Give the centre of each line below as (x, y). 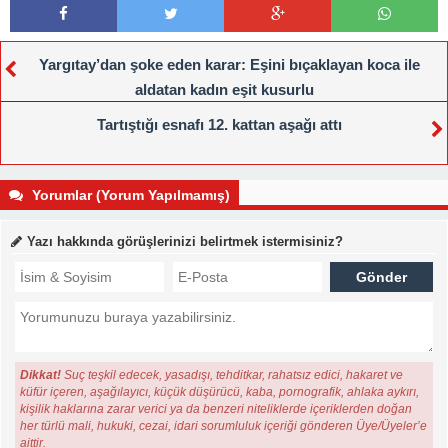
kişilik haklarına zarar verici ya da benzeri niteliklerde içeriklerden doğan (216, 409)
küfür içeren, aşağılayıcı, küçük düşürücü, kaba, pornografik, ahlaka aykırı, (220, 392)
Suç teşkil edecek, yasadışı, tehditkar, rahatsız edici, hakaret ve (232, 375)
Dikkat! (41, 375)
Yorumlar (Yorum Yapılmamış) (129, 195)
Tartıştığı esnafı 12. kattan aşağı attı (219, 124)
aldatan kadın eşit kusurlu (224, 89)
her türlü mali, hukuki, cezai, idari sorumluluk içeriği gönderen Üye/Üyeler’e (224, 426)
